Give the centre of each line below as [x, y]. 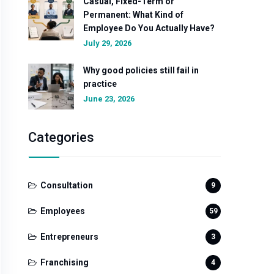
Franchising [65, 262]
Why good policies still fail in [141, 70]
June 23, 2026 [109, 99]
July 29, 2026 [107, 43]
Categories [61, 137]
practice [100, 84]
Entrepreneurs [69, 237]
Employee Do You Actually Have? [149, 28]
